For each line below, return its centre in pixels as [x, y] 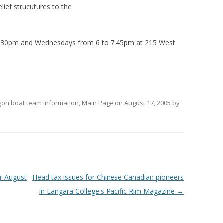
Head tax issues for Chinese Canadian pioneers [108, 177]
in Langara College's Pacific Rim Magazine [108, 191]
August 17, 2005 [148, 103]
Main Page [98, 103]
